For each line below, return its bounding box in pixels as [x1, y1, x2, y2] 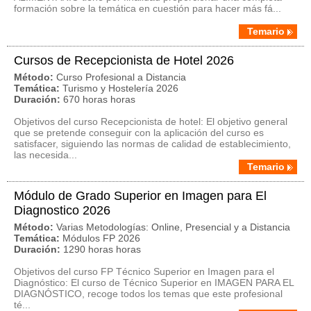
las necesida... [14, 149, 77, 160]
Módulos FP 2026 [62, 233, 140, 244]
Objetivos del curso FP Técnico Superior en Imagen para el [14, 266, 274, 277]
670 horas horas [63, 94, 135, 105]
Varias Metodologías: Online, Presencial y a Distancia [56, 221, 290, 233]
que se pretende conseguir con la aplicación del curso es [14, 127, 264, 138]
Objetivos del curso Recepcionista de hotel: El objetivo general [14, 116, 287, 127]
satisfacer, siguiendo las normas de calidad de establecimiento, [14, 138, 291, 149]
